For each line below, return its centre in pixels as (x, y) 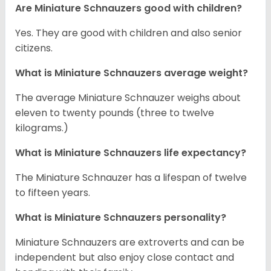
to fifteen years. (53, 193)
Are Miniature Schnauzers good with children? (129, 8)
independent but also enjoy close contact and (125, 258)
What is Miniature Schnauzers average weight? (133, 73)
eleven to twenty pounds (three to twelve (115, 113)
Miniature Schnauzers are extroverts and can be (130, 243)
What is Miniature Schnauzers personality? (121, 218)
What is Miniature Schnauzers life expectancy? (131, 153)
